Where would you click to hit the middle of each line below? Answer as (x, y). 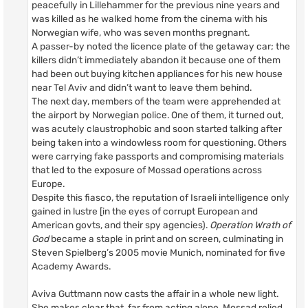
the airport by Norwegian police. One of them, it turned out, (157, 115)
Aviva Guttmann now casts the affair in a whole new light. (155, 294)
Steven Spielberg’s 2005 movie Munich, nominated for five (158, 253)
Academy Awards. (71, 266)
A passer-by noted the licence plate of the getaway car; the (161, 46)
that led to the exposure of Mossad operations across (147, 170)
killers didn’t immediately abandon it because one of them (156, 60)
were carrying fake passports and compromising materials (158, 156)
